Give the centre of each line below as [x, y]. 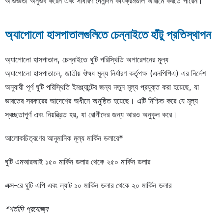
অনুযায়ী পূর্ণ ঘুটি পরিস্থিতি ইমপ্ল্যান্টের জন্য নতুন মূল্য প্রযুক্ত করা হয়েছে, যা [102, 87]
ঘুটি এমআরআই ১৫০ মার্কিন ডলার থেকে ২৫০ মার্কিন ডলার [78, 162]
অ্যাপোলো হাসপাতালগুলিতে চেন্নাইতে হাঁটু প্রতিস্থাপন [108, 35]
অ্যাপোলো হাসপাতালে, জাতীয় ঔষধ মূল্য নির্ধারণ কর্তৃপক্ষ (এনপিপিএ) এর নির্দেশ [105, 73]
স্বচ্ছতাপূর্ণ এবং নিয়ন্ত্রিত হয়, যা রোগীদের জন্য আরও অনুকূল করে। [91, 115]
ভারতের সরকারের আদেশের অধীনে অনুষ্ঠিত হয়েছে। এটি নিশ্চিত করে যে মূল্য [101, 101]
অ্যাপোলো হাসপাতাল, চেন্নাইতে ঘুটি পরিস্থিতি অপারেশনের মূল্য [87, 60]
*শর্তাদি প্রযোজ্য [27, 209]
